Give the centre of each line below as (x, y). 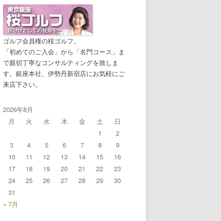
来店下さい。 (22, 84)
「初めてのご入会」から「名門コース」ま (64, 52)
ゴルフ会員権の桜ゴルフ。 (41, 41)
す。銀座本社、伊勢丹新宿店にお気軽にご (64, 74)
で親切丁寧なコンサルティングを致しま (61, 63)
